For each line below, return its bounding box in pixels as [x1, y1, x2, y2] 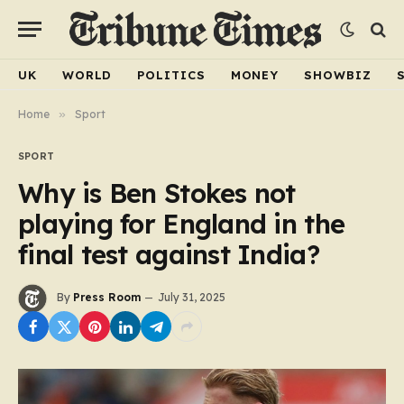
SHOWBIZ [304, 67, 372, 82]
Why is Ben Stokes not [18, 177, 296, 209]
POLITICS [137, 67, 206, 82]
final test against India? [18, 238, 319, 271]
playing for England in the [18, 207, 345, 240]
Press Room [73, 290, 141, 305]
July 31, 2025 [158, 290, 225, 305]
